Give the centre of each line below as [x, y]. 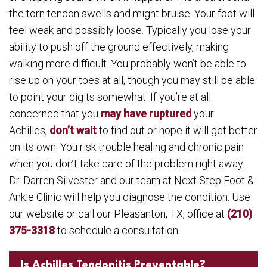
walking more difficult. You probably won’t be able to [128, 63]
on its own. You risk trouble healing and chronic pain [126, 147]
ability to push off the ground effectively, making [119, 47]
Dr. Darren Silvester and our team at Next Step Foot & [131, 180]
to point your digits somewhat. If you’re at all [110, 97]
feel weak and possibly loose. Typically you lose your [130, 30]
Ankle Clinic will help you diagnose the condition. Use [130, 197]
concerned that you [55, 114]
